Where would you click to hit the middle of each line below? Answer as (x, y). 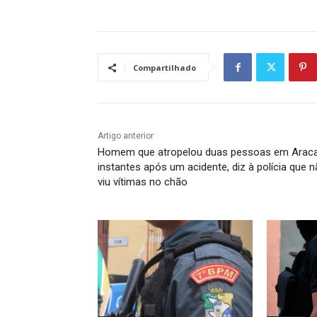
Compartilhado (165, 68)
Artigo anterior (126, 136)
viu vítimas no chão (143, 182)
